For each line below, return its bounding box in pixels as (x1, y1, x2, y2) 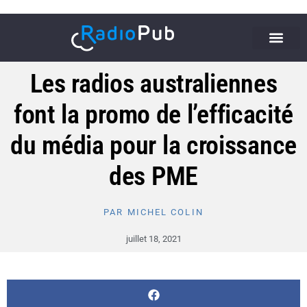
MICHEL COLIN (123, 207, 204, 217)
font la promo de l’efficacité (13, 99, 294, 130)
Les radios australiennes (29, 69, 278, 99)
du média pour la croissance (10, 130, 297, 160)
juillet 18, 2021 (125, 234, 182, 244)
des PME (109, 161, 198, 191)
